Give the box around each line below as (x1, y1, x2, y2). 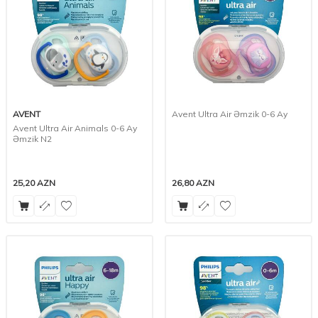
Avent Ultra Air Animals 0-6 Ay (13, 123, 137, 134)
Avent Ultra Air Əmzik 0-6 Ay (172, 109, 287, 120)
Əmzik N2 (13, 133, 52, 145)
